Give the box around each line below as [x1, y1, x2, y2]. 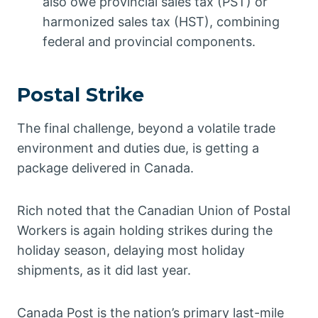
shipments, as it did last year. [17, 263, 191, 278]
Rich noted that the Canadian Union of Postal [17, 203, 290, 219]
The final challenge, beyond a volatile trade [17, 121, 275, 136]
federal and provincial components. [43, 34, 256, 50]
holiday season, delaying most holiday [17, 243, 245, 258]
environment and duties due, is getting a [17, 141, 259, 156]
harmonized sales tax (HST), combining [43, 14, 280, 30]
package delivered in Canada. [17, 160, 194, 176]
